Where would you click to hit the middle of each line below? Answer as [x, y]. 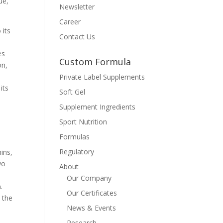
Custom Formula [95, 62]
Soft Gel [72, 92]
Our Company [89, 178]
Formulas [75, 137]
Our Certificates [92, 193]
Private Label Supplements [102, 77]
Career [70, 22]
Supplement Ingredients [98, 107]
